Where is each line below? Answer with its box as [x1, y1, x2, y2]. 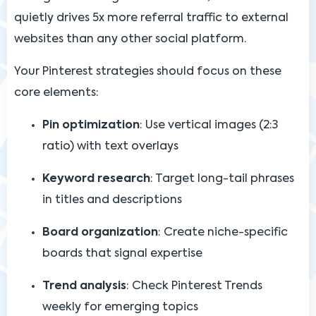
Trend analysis [42, 280, 126, 292]
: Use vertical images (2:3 [140, 119, 278, 131]
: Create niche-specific [158, 226, 288, 238]
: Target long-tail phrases [150, 173, 294, 185]
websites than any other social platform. [14, 33, 246, 45]
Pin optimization [42, 119, 140, 131]
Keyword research [42, 173, 150, 185]
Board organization [42, 226, 158, 238]
